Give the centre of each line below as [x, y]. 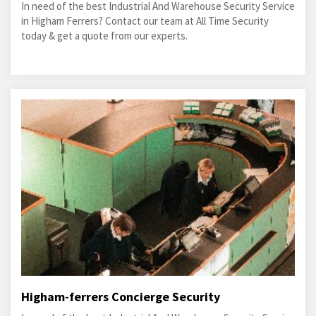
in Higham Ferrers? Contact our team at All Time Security [145, 21]
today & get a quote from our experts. [104, 36]
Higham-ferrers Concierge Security [121, 297]
